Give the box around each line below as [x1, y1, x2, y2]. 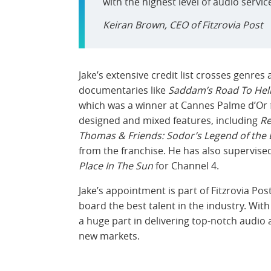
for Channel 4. [153, 158, 219, 172]
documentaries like [79, 83, 168, 97]
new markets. [79, 229, 140, 243]
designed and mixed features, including [79, 113, 260, 127]
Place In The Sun [79, 158, 153, 172]
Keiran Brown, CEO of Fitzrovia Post [103, 18, 263, 31]
